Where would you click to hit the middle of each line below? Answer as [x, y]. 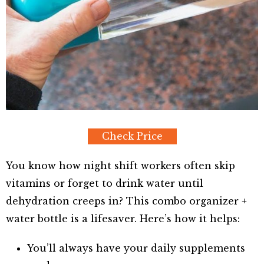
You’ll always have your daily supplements [136, 248]
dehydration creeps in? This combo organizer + [126, 201]
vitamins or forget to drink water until [105, 184]
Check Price [132, 136]
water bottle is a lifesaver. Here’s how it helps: [123, 219]
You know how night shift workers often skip [121, 166]
